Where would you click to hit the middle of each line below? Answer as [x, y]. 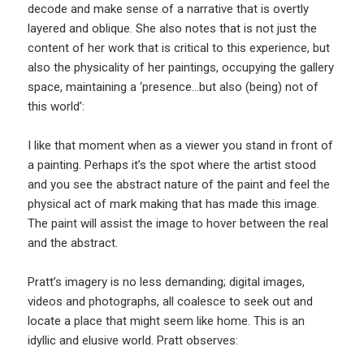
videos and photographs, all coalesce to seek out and [171, 301]
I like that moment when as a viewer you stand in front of [181, 145]
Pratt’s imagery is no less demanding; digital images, [167, 282]
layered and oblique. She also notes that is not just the [173, 28]
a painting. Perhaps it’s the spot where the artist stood [172, 165]
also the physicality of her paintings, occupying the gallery [181, 67]
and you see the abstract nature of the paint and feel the [179, 184]
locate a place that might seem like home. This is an [167, 321]
